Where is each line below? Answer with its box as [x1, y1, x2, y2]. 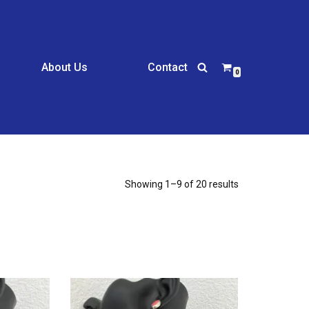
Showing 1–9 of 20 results [125, 178, 239, 190]
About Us [41, 61, 88, 74]
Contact [148, 61, 188, 74]
